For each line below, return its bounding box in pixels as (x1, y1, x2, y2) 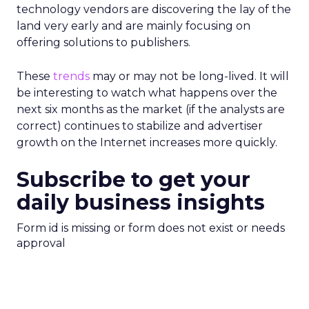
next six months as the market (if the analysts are (17, 103, 285, 116)
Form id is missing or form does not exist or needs (17, 221, 285, 235)
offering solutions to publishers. (17, 36, 190, 49)
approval (17, 237, 66, 250)
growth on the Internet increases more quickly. (17, 136, 277, 149)
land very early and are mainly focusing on (17, 19, 250, 32)
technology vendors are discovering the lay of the (17, 3, 291, 16)
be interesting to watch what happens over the (17, 86, 277, 99)
